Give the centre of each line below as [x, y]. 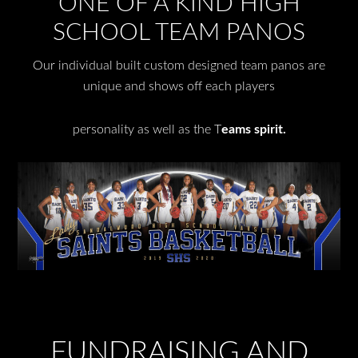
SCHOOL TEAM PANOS [179, 33]
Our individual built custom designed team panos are [179, 66]
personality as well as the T [147, 130]
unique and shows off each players [179, 87]
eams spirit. [253, 130]
